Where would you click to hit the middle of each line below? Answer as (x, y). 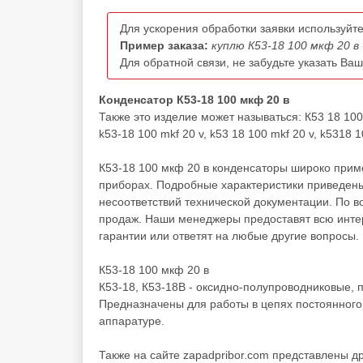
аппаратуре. (132, 321)
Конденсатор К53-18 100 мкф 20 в (194, 100)
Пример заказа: (164, 45)
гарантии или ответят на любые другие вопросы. (229, 236)
